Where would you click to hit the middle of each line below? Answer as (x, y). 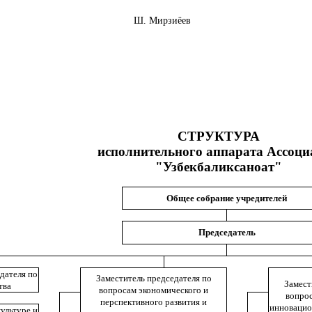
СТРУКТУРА (219, 136)
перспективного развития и (154, 302)
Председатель (227, 232)
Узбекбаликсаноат (219, 167)
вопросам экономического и (154, 290)
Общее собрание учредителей (227, 198)
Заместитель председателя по (154, 278)
